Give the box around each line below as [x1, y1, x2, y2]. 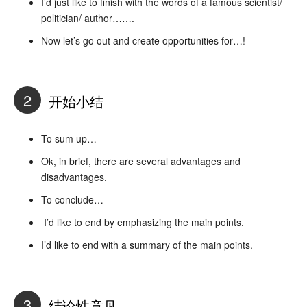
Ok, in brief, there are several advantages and [41, 153, 241, 168]
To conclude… [41, 192, 103, 206]
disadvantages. [41, 169, 107, 184]
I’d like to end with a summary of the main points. [41, 237, 253, 251]
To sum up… [41, 131, 97, 145]
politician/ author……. [41, 10, 134, 25]
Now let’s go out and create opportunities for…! [41, 33, 245, 47]
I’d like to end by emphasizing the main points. [41, 214, 244, 229]
